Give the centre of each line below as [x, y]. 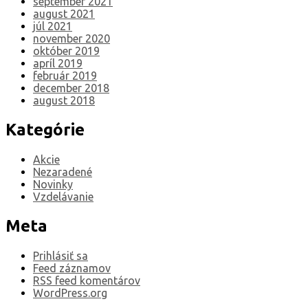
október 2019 [66, 51]
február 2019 [65, 76]
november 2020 [71, 39]
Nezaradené [63, 172]
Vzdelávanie [63, 196]
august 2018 [64, 101]
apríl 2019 [58, 64]
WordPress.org [70, 293]
